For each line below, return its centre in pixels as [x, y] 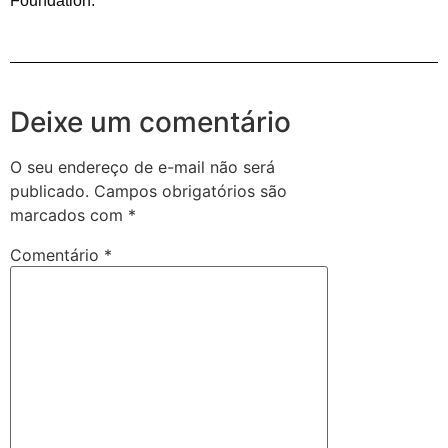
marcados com [69, 215]
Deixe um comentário [150, 122]
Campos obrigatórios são [190, 191]
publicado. [49, 191]
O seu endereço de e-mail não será [142, 167]
